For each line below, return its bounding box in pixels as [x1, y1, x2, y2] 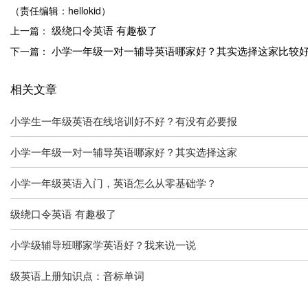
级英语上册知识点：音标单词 [10, 267, 144, 283]
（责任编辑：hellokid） [10, 3, 111, 17]
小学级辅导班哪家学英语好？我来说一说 [10, 236, 196, 252]
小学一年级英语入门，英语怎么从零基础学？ [10, 175, 217, 190]
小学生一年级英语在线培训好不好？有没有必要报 [10, 113, 237, 128]
